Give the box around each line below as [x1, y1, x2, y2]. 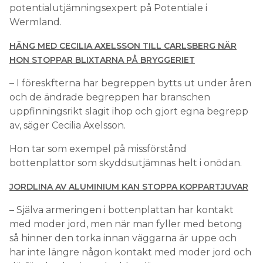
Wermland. [9, 16, 62, 28]
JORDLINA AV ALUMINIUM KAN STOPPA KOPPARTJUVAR [9, 181, 248, 193]
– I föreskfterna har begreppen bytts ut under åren [9, 77, 251, 89]
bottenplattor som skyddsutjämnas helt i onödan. [9, 157, 242, 169]
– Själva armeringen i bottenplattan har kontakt [9, 204, 234, 216]
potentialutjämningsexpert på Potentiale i [9, 2, 207, 14]
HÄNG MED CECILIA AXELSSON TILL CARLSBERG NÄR [9, 41, 237, 52]
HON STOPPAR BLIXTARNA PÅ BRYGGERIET [9, 55, 195, 66]
